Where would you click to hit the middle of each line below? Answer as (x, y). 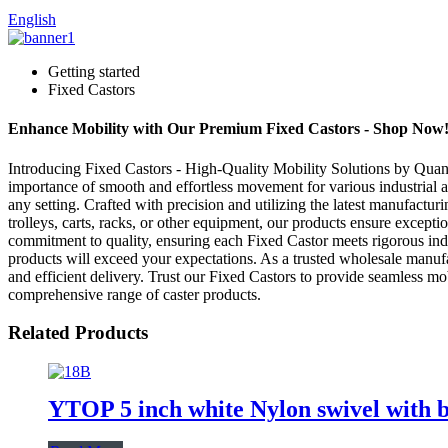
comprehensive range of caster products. (134, 294)
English (32, 19)
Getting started (94, 71)
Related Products (78, 333)
